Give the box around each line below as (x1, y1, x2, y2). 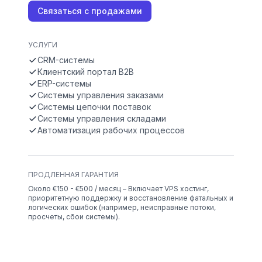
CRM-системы (37, 55, 95, 65)
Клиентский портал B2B (37, 67, 134, 77)
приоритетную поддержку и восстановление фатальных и (28, 194, 233, 203)
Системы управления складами (37, 113, 166, 124)
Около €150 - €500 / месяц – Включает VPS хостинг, (28, 184, 209, 194)
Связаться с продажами (37, 6, 142, 16)
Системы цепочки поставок (37, 102, 151, 112)
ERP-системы (37, 78, 91, 89)
